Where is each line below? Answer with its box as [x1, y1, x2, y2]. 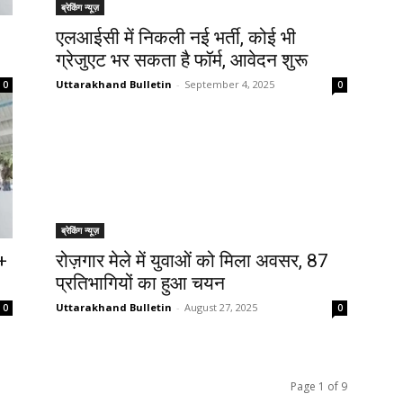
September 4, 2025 [184, 77, 274, 91]
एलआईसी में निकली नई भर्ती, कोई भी [56, 27, 296, 49]
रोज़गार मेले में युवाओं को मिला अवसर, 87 [56, 250, 328, 272]
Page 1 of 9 [291, 379, 347, 394]
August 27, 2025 [184, 300, 257, 314]
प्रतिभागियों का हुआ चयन [56, 273, 225, 294]
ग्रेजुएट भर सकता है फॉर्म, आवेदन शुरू [56, 49, 308, 71]
